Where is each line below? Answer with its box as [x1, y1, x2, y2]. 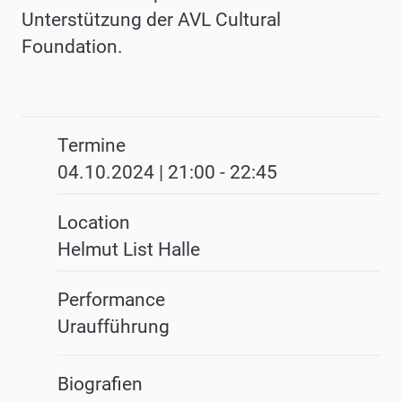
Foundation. [22, 36, 123, 58]
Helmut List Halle [57, 239, 200, 261]
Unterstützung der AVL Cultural [22, 9, 281, 31]
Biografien [57, 373, 143, 396]
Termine [57, 135, 126, 157]
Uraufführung [57, 316, 170, 338]
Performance [57, 289, 165, 311]
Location [57, 212, 130, 234]
